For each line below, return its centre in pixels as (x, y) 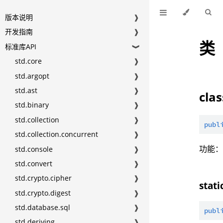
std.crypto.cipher (43, 178)
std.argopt (32, 76)
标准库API (21, 46)
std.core (28, 61)
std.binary (32, 105)
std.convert (34, 163)
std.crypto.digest (43, 193)
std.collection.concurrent (56, 134)
